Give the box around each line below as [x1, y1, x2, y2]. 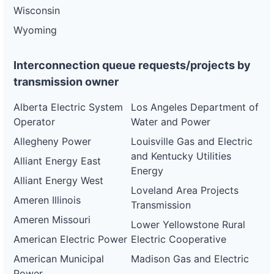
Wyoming [13, 24, 57, 36]
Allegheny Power [13, 135, 91, 147]
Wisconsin [13, 4, 60, 17]
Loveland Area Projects [131, 184, 239, 196]
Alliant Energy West [13, 174, 103, 187]
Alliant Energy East [13, 155, 101, 167]
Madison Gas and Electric [131, 253, 250, 265]
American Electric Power [13, 233, 127, 245]
